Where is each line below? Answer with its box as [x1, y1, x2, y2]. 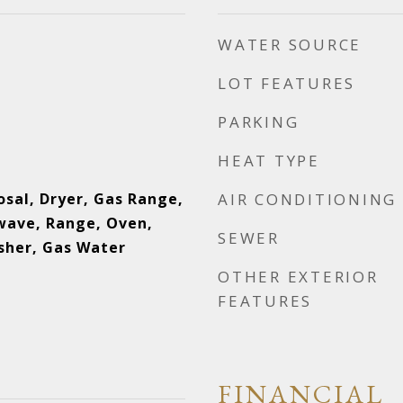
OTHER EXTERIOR [218, 266, 379, 287]
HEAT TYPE [218, 150, 320, 171]
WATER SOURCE [218, 34, 362, 55]
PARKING [218, 112, 300, 132]
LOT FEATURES [218, 73, 355, 94]
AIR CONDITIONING [218, 189, 397, 210]
